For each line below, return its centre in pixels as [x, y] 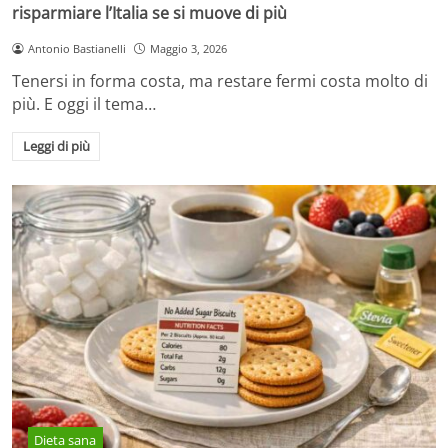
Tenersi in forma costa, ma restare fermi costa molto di [220, 80]
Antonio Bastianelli [76, 48]
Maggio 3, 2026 [188, 48]
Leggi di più [56, 146]
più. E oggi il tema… [84, 103]
